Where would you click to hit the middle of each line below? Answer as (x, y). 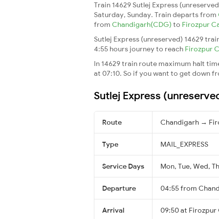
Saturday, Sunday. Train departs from (156, 14)
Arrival (113, 210)
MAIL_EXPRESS (184, 144)
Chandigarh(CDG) (142, 24)
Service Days (123, 166)
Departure (119, 188)
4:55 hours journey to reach (139, 49)
